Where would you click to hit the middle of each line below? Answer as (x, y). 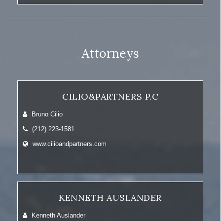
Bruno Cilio (46, 114)
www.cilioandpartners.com (70, 144)
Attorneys (110, 53)
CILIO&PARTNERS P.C (110, 96)
